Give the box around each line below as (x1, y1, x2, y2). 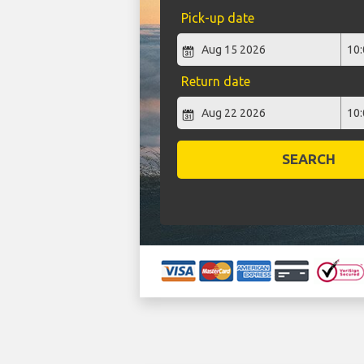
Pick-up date (180, 11, 254, 26)
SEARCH (282, 151, 336, 167)
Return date (180, 74, 250, 89)
